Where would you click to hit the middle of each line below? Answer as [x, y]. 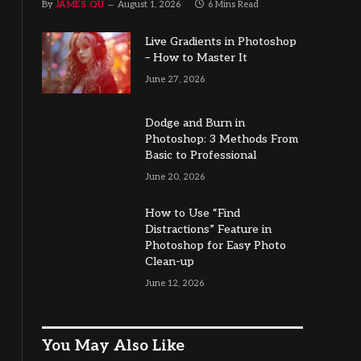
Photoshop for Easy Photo [216, 246]
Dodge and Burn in [195, 123]
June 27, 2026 [175, 80]
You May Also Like [113, 346]
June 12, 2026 [174, 284]
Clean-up [170, 262]
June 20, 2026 [175, 177]
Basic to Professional [201, 156]
